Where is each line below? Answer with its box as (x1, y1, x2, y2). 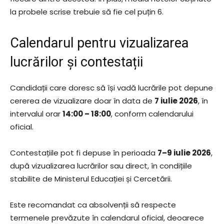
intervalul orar (10, 108, 62, 119)
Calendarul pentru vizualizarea (10, 35, 188, 51)
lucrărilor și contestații (10, 54, 143, 70)
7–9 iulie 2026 (157, 147, 211, 158)
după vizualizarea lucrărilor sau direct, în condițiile (10, 160, 192, 171)
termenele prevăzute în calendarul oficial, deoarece (10, 212, 204, 223)
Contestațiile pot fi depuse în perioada (10, 147, 157, 158)
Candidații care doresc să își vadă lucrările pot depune (10, 82, 213, 93)
